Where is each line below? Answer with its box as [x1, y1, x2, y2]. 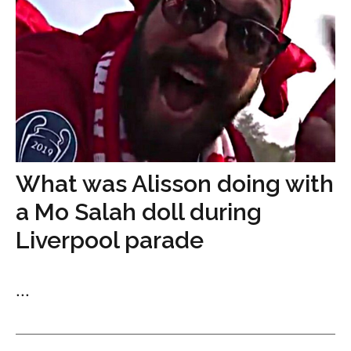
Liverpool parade [16, 226, 204, 254]
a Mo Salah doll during [16, 197, 262, 226]
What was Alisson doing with [16, 169, 334, 197]
